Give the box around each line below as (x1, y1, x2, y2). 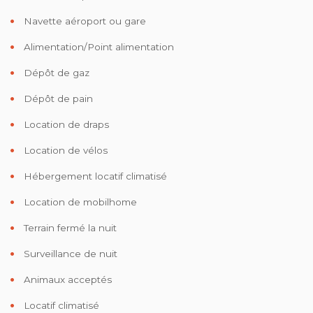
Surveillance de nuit (21, 247, 117, 259)
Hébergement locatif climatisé (21, 170, 167, 182)
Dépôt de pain (21, 92, 93, 104)
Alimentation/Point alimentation (21, 41, 174, 52)
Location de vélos (21, 144, 108, 156)
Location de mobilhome (21, 196, 137, 208)
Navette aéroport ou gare (21, 15, 146, 27)
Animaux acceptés (21, 273, 112, 285)
